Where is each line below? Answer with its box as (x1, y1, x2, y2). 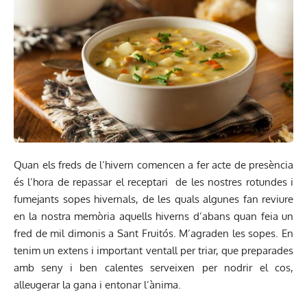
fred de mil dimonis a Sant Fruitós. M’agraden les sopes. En (14, 226, 293, 240)
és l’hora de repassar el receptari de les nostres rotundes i (14, 175, 293, 188)
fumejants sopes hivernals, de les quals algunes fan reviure (14, 192, 293, 206)
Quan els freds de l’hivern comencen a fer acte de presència (14, 158, 293, 171)
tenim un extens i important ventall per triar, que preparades (14, 243, 293, 257)
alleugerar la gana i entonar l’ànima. (14, 278, 181, 291)
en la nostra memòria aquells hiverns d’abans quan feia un (14, 209, 293, 223)
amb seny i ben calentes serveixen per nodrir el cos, (14, 260, 293, 274)
